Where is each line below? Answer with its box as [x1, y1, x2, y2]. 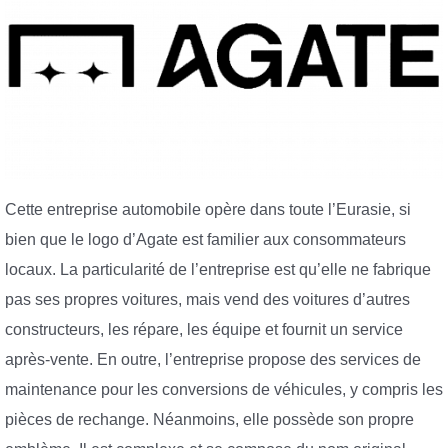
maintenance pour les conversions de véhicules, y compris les [5, 380, 443, 398]
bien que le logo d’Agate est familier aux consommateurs [5, 230, 406, 248]
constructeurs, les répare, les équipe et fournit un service [5, 320, 403, 338]
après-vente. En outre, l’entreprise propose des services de [5, 350, 421, 368]
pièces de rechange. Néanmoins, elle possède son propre [5, 410, 414, 428]
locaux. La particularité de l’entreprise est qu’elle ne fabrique [5, 260, 431, 278]
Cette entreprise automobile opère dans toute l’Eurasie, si [5, 200, 411, 218]
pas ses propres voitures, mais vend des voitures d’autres [5, 290, 410, 308]
